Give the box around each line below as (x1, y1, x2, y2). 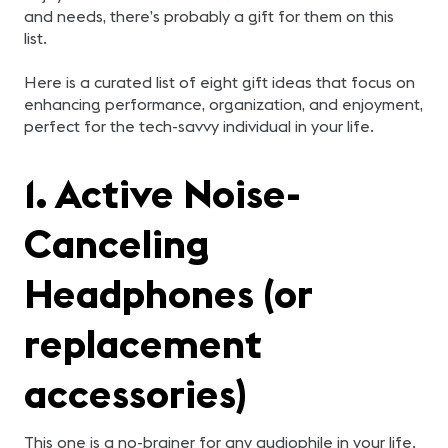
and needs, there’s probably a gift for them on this (24, 6, 394, 26)
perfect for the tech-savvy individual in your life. (24, 116, 374, 136)
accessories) (24, 368, 247, 419)
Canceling (24, 218, 210, 269)
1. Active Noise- (24, 168, 301, 219)
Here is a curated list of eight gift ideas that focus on (24, 72, 415, 92)
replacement (24, 318, 262, 369)
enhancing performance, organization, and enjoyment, (24, 94, 423, 114)
